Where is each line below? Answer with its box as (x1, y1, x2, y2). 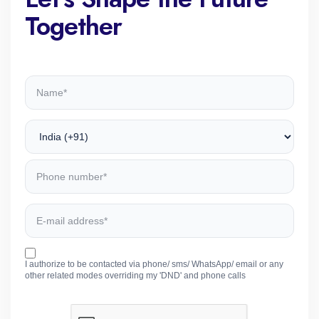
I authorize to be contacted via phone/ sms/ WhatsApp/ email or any (25, 258, 283, 269)
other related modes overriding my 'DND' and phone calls (25, 270, 246, 281)
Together (25, 6, 122, 45)
